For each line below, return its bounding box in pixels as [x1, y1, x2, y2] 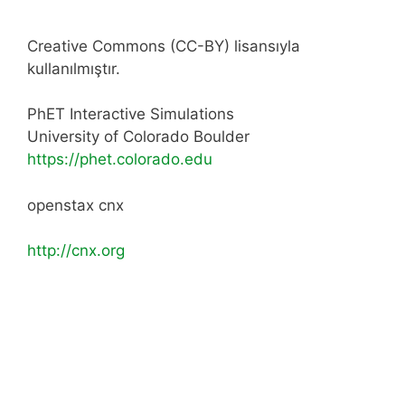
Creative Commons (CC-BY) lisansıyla [27, 36, 300, 55]
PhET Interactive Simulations [27, 105, 234, 124]
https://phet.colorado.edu [27, 150, 212, 169]
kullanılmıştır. [27, 59, 120, 78]
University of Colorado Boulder [27, 127, 250, 146]
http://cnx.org [27, 241, 125, 260]
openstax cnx [27, 195, 124, 214]
